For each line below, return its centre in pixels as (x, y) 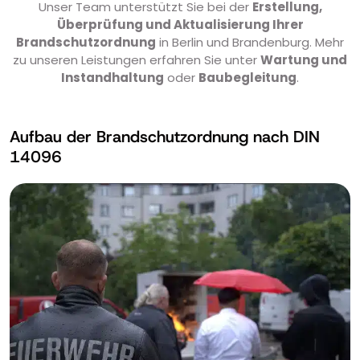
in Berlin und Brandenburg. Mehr (250, 43)
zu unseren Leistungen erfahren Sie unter (137, 60)
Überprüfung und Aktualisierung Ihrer (180, 25)
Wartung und (304, 60)
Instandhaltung (112, 78)
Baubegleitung (247, 78)
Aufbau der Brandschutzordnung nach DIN (165, 137)
